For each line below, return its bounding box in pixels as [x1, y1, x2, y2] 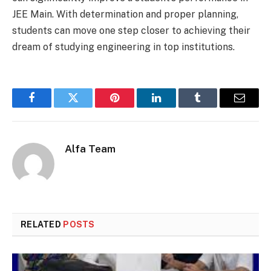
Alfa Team [65, 143, 116, 155]
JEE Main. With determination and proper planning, [12, 8, 238, 21]
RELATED [21, 220, 64, 230]
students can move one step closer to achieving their [12, 25, 250, 37]
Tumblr [197, 101, 229, 113]
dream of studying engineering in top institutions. [12, 41, 235, 53]
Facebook [30, 101, 73, 113]
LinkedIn [155, 101, 195, 113]
